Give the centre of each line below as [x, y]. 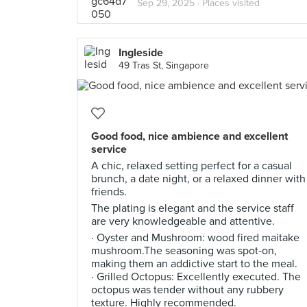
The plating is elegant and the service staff [193, 208]
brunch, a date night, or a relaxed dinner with [198, 179]
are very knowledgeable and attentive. [183, 221]
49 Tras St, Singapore [164, 65]
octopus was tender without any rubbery [187, 290]
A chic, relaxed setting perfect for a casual [192, 166]
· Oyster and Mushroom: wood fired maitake [195, 238]
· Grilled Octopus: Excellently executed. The [196, 277]
